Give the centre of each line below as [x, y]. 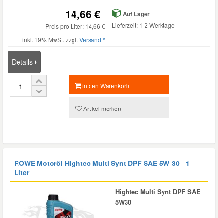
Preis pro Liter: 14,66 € [75, 26]
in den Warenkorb [106, 85]
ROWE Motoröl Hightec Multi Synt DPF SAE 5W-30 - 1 [102, 163]
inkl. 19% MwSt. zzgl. [51, 40]
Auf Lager [136, 14]
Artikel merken [102, 108]
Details [23, 62]
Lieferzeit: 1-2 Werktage [143, 25]
